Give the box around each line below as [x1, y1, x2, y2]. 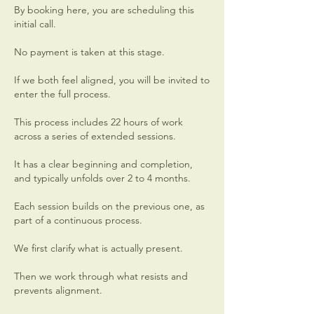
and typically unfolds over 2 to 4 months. [14, 172, 191, 184]
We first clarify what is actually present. [14, 242, 183, 254]
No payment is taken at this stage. [14, 46, 165, 58]
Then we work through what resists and [14, 270, 188, 282]
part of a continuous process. [14, 214, 142, 226]
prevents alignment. [14, 284, 102, 296]
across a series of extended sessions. [14, 130, 176, 142]
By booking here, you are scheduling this [14, 4, 194, 16]
